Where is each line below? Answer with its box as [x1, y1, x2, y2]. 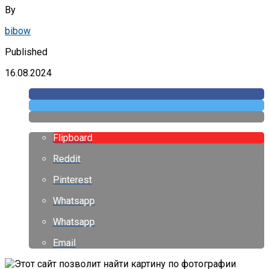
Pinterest [53, 174, 92, 186]
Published [5, 46, 47, 58]
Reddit [53, 153, 80, 165]
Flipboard [53, 131, 92, 144]
